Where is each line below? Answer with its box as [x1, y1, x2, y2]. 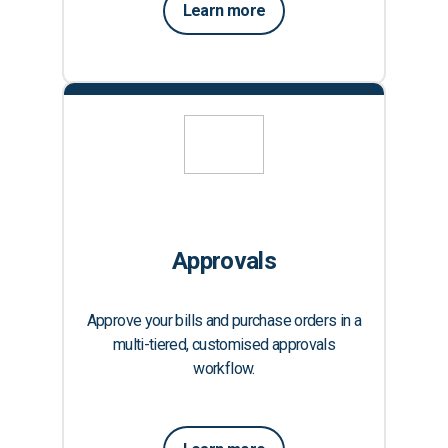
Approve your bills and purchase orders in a [86, 310, 362, 330]
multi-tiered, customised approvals [112, 334, 336, 354]
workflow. [193, 358, 255, 378]
